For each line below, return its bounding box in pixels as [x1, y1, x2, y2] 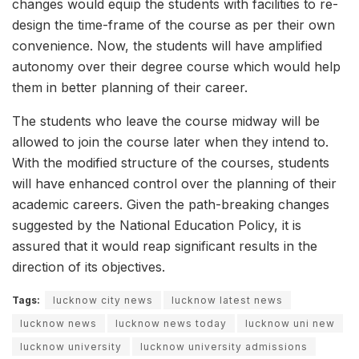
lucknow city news [53, 294, 153, 307]
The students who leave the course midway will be [12, 113, 320, 130]
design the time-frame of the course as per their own [12, 17, 335, 34]
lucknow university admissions [140, 341, 308, 353]
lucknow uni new [245, 317, 335, 330]
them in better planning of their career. [12, 79, 248, 96]
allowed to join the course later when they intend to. [12, 134, 329, 151]
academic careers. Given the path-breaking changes [12, 196, 329, 213]
